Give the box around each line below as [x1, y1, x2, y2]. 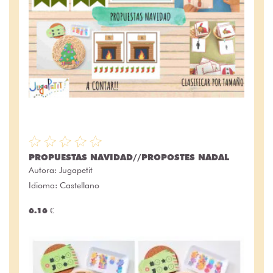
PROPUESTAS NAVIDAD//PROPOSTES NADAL [29, 152, 229, 162]
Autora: [29, 165, 59, 175]
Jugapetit [59, 165, 93, 175]
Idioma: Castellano [29, 180, 99, 190]
